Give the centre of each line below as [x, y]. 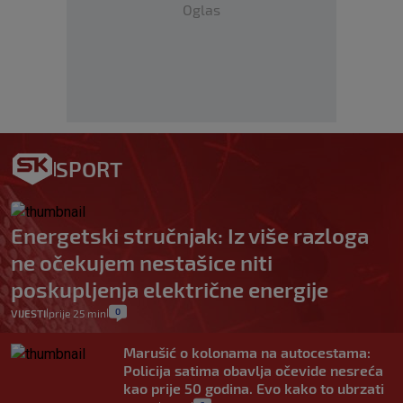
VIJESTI [28, 313]
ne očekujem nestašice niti [142, 262]
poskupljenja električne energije [170, 289]
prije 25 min [77, 313]
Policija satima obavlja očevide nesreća [253, 370]
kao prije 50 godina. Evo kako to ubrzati [254, 388]
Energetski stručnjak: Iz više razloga [190, 235]
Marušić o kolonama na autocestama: [247, 352]
